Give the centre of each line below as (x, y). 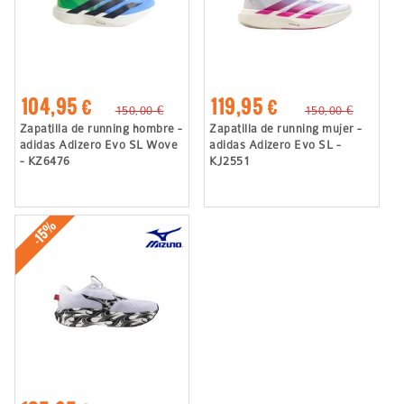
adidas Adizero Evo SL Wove (99, 144)
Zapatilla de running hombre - (101, 128)
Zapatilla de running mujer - (286, 128)
